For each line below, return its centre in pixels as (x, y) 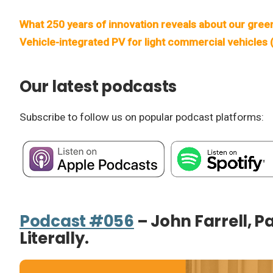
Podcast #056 (77, 221)
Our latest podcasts (98, 87)
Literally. (54, 238)
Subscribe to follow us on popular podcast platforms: (142, 117)
